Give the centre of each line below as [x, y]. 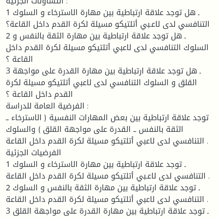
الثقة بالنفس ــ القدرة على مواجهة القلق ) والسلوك [95, 129]
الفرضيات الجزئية [34, 152]
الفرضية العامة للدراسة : [45, 106]
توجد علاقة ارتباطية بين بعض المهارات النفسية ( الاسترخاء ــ [107, 117]
